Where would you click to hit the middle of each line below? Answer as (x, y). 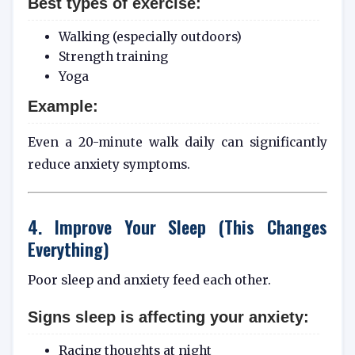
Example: (63, 106)
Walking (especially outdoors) (150, 37)
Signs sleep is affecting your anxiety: (168, 317)
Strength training (113, 57)
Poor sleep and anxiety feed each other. (149, 281)
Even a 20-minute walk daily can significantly (177, 142)
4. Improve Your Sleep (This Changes (177, 227)
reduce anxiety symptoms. (109, 164)
